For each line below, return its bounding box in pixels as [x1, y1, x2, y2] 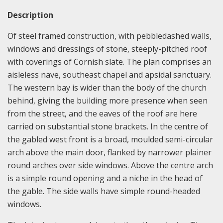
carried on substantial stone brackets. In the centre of [7, 121, 208, 132]
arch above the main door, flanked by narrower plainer [7, 147, 212, 158]
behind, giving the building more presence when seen [7, 95, 208, 107]
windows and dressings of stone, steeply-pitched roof [7, 43, 207, 55]
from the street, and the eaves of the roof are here [7, 108, 197, 119]
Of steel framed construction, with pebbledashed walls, [7, 30, 212, 42]
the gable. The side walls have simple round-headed [7, 186, 200, 197]
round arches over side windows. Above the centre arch [7, 160, 213, 171]
